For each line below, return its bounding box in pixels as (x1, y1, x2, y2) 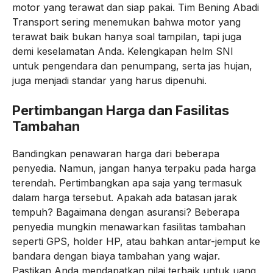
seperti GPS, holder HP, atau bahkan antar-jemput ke (12, 235, 260, 247)
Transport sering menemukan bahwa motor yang (12, 16, 241, 28)
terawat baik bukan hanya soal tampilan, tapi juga (12, 30, 241, 43)
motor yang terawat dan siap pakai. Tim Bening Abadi (12, 1, 259, 13)
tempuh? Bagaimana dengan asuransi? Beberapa (12, 206, 239, 218)
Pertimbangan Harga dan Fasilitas (12, 102, 229, 118)
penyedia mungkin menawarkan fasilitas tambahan (12, 221, 246, 233)
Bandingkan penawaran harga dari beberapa (12, 147, 219, 160)
